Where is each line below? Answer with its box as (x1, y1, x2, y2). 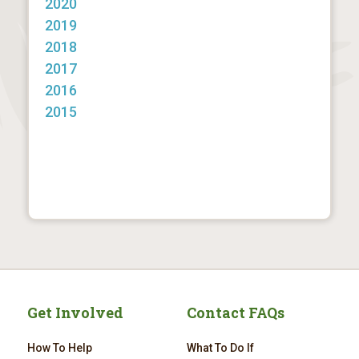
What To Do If (186, 341, 254, 354)
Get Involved (26, 303, 123, 322)
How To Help (26, 341, 92, 354)
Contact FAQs (186, 303, 284, 322)
